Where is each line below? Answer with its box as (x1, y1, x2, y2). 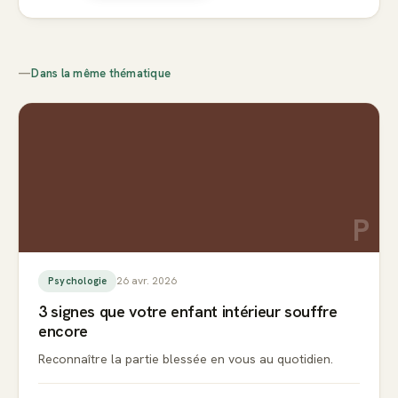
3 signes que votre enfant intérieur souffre (38, 300, 338, 322)
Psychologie (48, 274, 107, 287)
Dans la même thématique (31, 65, 171, 81)
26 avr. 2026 (116, 273, 178, 288)
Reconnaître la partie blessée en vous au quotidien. (38, 350, 333, 367)
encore (38, 320, 88, 341)
